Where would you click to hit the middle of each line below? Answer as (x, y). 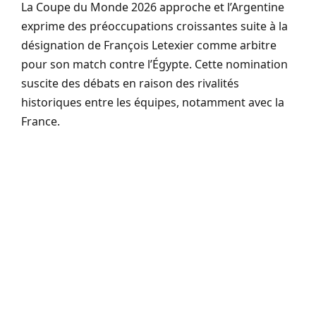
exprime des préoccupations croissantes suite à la (154, 26)
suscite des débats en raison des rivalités (130, 83)
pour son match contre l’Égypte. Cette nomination (154, 64)
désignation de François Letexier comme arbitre (149, 45)
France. (41, 121)
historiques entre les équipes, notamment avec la (153, 102)
